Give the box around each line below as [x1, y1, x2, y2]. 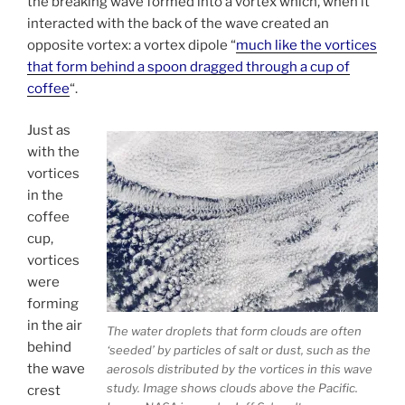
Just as [27, 122, 71, 139]
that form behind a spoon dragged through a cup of [27, 58, 350, 75]
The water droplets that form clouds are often [107, 323, 362, 338]
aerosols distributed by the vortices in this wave [107, 361, 372, 376]
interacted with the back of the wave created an [27, 14, 329, 32]
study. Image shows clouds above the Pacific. [107, 380, 358, 395]
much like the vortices [236, 36, 377, 53]
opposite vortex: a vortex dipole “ [27, 36, 236, 53]
